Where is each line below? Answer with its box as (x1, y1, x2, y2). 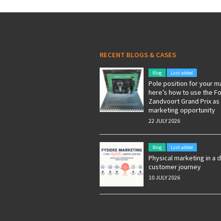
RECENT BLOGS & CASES (100, 50, 176, 59)
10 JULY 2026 (148, 174, 180, 181)
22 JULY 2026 (148, 117, 180, 124)
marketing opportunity (148, 106, 215, 114)
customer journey (148, 162, 201, 171)
